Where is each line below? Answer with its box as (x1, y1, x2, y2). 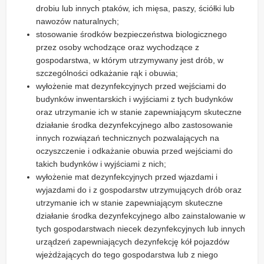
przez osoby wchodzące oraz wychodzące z (36, 42, 200, 52)
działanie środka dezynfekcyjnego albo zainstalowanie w (36, 211, 246, 221)
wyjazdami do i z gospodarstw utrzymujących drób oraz (36, 185, 242, 195)
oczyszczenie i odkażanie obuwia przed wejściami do (36, 146, 233, 156)
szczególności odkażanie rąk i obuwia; (36, 68, 179, 78)
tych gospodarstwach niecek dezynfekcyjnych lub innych (36, 224, 246, 234)
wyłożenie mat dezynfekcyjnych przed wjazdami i (36, 172, 218, 182)
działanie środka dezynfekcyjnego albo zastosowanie (36, 120, 233, 130)
